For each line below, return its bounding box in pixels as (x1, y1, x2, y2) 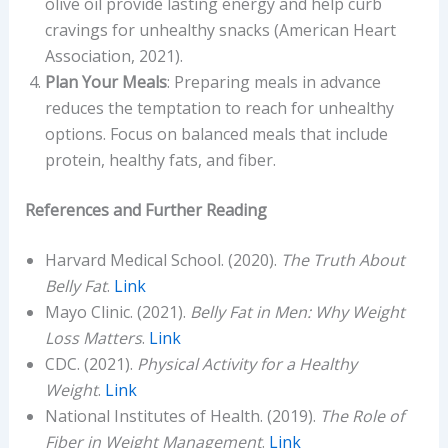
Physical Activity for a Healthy (136, 352, 357, 375)
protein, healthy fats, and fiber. (44, 148, 276, 171)
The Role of (319, 404, 404, 427)
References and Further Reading (24, 198, 267, 221)
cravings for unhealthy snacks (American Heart (44, 18, 396, 41)
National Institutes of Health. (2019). (44, 404, 320, 427)
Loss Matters (44, 326, 142, 349)
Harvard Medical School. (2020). (44, 248, 281, 271)
